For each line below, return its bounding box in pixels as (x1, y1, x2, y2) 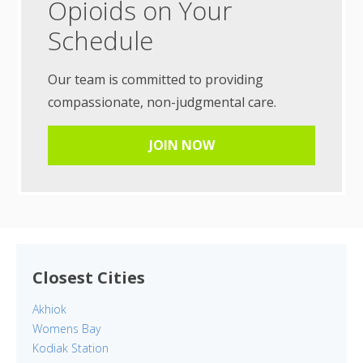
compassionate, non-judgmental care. (48, 93, 277, 112)
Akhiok (32, 301, 66, 318)
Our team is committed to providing (48, 70, 264, 89)
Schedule (48, 23, 154, 58)
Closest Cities (32, 267, 145, 289)
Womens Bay (32, 321, 100, 337)
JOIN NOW (148, 136, 215, 155)
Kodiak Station (32, 340, 109, 357)
